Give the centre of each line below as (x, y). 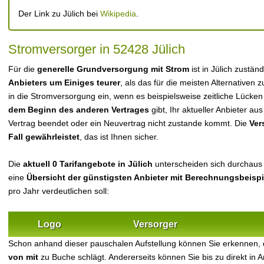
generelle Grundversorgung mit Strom (113, 69)
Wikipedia (118, 14)
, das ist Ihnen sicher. (119, 137)
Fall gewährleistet (44, 137)
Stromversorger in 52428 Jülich (97, 49)
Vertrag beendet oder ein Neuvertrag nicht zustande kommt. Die (129, 123)
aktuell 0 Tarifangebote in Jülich (88, 164)
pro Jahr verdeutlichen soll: (59, 191)
